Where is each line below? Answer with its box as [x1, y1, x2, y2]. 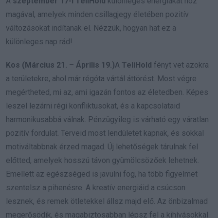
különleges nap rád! [6, 37, 73, 47]
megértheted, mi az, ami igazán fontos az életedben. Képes [6, 88, 208, 97]
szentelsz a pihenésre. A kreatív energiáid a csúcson [6, 183, 185, 193]
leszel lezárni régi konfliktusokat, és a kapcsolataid [6, 101, 180, 111]
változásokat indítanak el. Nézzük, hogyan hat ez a [6, 23, 176, 33]
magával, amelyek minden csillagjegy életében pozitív [6, 10, 189, 19]
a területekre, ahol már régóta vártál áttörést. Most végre [6, 74, 197, 84]
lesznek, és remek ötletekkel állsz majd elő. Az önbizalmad [6, 197, 208, 206]
